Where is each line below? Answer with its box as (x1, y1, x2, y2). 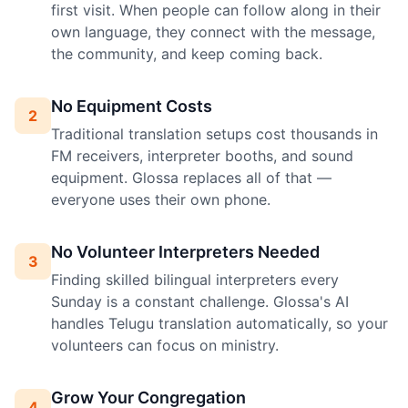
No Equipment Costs (51, 97, 212, 117)
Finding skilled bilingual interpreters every (51, 270, 339, 290)
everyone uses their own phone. (51, 190, 270, 209)
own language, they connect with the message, (51, 23, 375, 42)
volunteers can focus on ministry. (51, 336, 279, 355)
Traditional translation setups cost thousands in (51, 125, 378, 144)
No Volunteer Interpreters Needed (51, 242, 320, 262)
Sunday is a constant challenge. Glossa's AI (51, 292, 349, 311)
